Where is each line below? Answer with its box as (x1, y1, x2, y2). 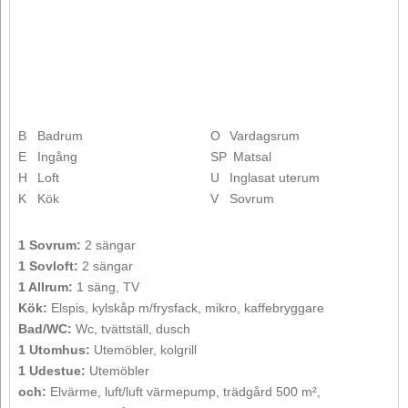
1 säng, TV (73, 279, 139, 294)
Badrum (37, 127, 83, 143)
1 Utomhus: (18, 342, 90, 357)
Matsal (233, 148, 271, 164)
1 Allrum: (18, 279, 73, 294)
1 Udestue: (18, 362, 86, 378)
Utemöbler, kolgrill (90, 342, 197, 357)
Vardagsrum (229, 127, 300, 143)
